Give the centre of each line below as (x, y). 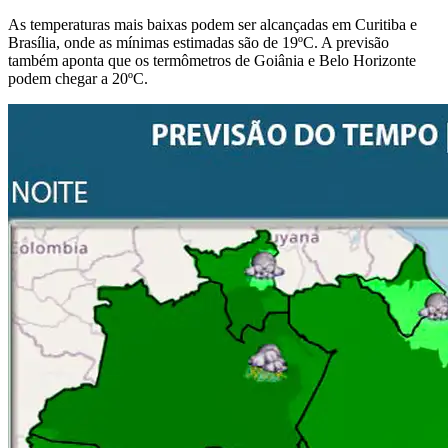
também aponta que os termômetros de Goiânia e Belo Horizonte (212, 61)
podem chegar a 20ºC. (78, 79)
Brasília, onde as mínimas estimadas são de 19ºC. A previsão (198, 43)
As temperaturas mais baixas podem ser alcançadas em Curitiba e (212, 25)
